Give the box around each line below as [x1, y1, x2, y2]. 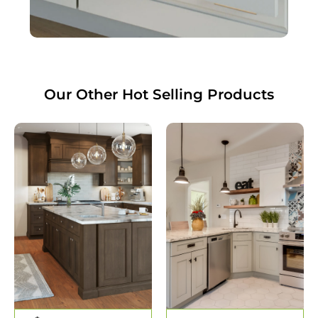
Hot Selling [122, 85, 203, 103]
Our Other [44, 85, 122, 103]
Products [203, 85, 274, 103]
